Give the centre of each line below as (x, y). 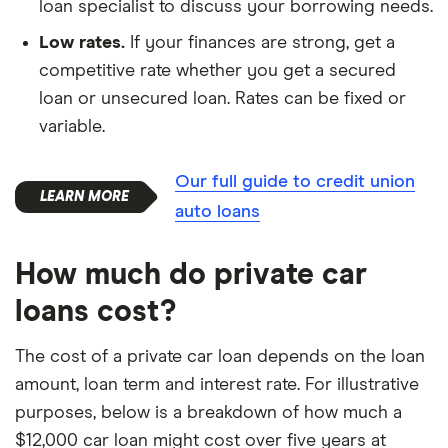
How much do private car (191, 274)
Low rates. (82, 42)
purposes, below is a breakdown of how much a (208, 412)
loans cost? (95, 311)
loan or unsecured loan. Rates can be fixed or (222, 98)
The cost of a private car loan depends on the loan (220, 356)
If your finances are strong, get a (260, 42)
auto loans (217, 211)
